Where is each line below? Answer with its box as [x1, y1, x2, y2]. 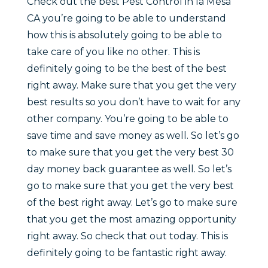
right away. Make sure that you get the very [26, 80, 236, 92]
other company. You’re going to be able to [26, 113, 229, 125]
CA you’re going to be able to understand [26, 13, 226, 25]
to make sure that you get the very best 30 [26, 147, 234, 159]
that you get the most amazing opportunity [26, 214, 236, 226]
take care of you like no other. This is [26, 46, 200, 58]
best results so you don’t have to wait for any [26, 96, 240, 108]
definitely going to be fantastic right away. [26, 247, 227, 259]
